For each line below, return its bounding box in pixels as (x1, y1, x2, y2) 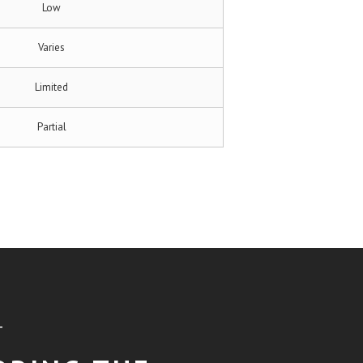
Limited (35, 79, 68, 94)
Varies (38, 40, 65, 54)
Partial (36, 119, 66, 134)
